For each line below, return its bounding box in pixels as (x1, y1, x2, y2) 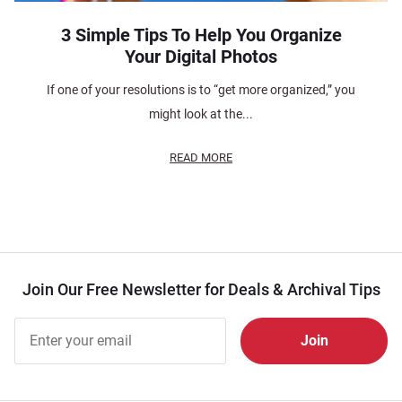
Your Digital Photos (125, 45, 277, 67)
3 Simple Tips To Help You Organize (60, 23, 342, 46)
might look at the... (149, 106, 253, 121)
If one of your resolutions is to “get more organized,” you (47, 82, 355, 97)
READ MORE (170, 150, 232, 164)
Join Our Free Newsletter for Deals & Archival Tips (22, 279, 380, 299)
